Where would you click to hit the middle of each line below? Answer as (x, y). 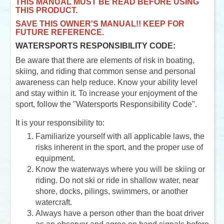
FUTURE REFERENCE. (60, 32)
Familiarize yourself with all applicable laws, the (120, 136)
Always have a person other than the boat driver (120, 213)
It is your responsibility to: (60, 122)
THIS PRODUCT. (46, 10)
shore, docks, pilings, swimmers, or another (112, 191)
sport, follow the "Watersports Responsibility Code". (106, 104)
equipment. (55, 158)
